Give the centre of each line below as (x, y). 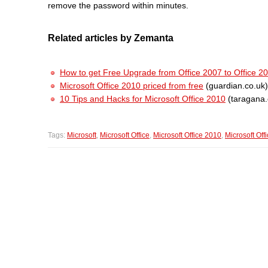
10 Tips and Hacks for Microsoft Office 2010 (143, 98)
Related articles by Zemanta (111, 38)
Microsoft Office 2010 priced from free (132, 85)
